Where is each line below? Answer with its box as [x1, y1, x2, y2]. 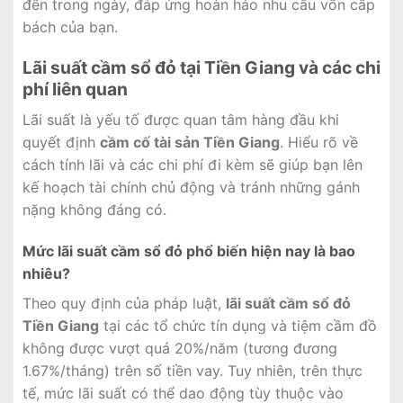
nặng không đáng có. [22, 201, 166, 219]
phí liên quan [22, 78, 128, 101]
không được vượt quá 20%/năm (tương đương [22, 338, 337, 357]
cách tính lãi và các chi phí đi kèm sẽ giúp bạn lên [22, 156, 363, 175]
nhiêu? [22, 264, 70, 282]
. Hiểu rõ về [280, 133, 358, 152]
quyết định [22, 133, 100, 152]
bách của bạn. [22, 17, 118, 36]
